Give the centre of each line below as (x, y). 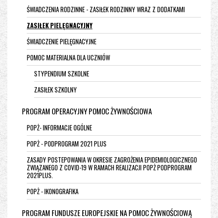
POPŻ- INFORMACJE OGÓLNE (59, 127)
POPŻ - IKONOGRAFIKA (53, 191)
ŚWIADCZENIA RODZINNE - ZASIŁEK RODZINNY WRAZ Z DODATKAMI (106, 9)
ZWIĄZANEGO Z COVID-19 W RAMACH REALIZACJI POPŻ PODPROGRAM (109, 167)
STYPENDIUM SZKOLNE (62, 73)
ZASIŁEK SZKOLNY (55, 90)
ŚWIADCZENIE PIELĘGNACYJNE (62, 41)
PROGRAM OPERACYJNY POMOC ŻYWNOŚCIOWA (87, 111)
